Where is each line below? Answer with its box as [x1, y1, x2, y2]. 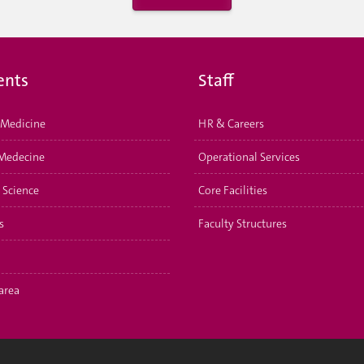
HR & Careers [198, 115, 264, 131]
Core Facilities [198, 182, 267, 197]
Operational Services [198, 149, 300, 164]
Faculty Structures [198, 215, 287, 231]
